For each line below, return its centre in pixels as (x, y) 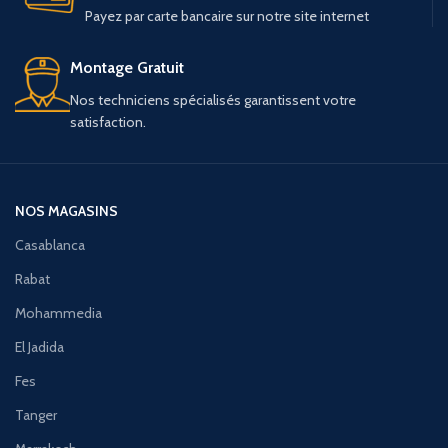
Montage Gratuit (127, 67)
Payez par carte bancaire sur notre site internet (227, 15)
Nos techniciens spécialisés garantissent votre (213, 99)
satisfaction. (108, 121)
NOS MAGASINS (66, 210)
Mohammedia (58, 312)
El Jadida (39, 346)
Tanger (36, 414)
